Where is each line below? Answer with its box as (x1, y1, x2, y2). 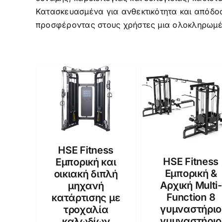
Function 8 (166, 191, 216, 203)
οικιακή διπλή (54, 167, 118, 180)
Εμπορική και (55, 156, 116, 168)
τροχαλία (63, 203, 109, 216)
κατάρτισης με (52, 191, 120, 204)
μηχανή (68, 179, 104, 192)
